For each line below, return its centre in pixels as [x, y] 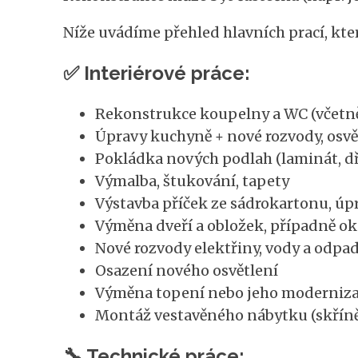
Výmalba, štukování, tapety [192, 181]
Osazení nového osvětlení [186, 270]
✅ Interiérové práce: [156, 73]
